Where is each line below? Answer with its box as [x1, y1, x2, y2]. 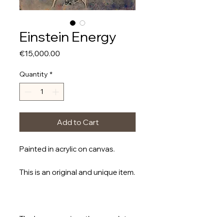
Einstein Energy [19, 28, 116, 46]
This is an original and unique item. [19, 168, 135, 177]
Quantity [19, 70, 48, 79]
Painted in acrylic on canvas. [19, 144, 115, 154]
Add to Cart [56, 117, 99, 127]
